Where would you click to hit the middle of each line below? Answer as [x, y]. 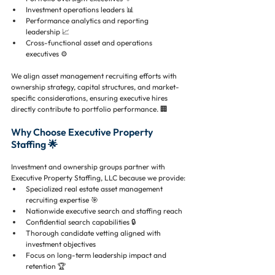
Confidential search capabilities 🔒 [81, 222]
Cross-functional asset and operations [90, 43]
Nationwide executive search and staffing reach [105, 211]
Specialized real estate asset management [95, 189]
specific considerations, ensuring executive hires [90, 98]
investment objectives [62, 244]
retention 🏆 [46, 266]
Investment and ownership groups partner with [89, 167]
